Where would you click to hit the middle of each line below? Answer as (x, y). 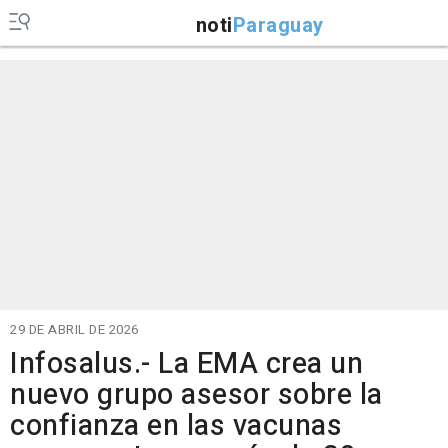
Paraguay (278, 25)
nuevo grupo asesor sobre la (196, 395)
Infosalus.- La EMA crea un (186, 364)
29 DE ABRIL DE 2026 (74, 329)
